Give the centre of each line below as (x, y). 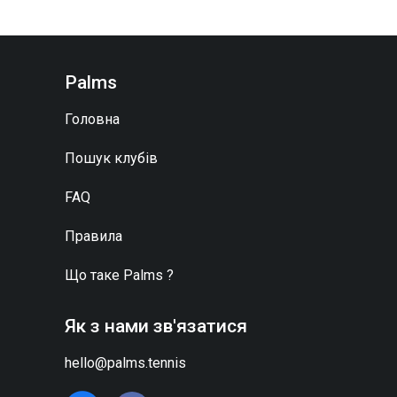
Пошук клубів (111, 158)
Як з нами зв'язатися (156, 326)
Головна (92, 119)
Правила (93, 236)
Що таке (94, 275)
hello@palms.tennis (125, 363)
